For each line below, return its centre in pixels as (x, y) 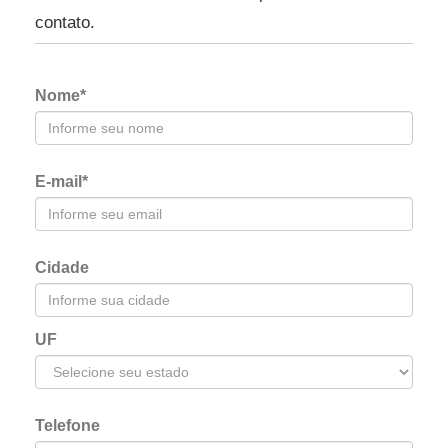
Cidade (62, 267)
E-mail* (61, 181)
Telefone (67, 425)
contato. (65, 22)
